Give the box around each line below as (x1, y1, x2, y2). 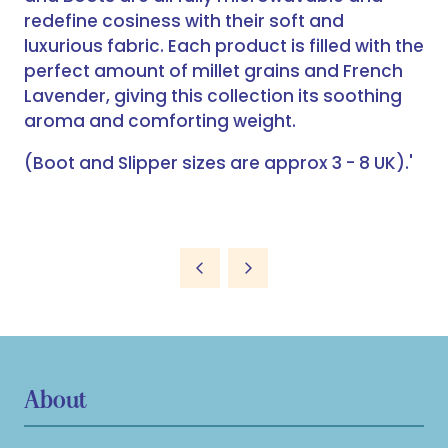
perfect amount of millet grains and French (24, 59, 403, 84)
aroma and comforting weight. (24, 109, 296, 134)
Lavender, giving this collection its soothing (24, 84, 402, 109)
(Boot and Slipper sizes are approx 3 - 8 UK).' (24, 151, 413, 176)
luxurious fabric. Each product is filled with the (24, 34, 424, 59)
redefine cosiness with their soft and (24, 9, 344, 34)
